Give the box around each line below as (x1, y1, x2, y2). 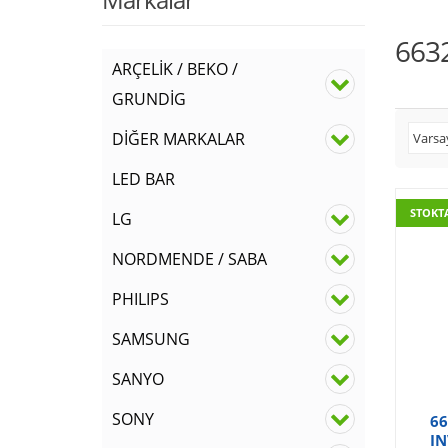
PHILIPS (112, 288, 169, 310)
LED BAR (112, 168, 175, 190)
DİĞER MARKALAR (112, 128, 245, 150)
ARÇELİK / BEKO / (112, 58, 238, 80)
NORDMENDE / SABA (112, 248, 267, 270)
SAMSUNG (112, 328, 190, 350)
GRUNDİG (112, 88, 186, 110)
